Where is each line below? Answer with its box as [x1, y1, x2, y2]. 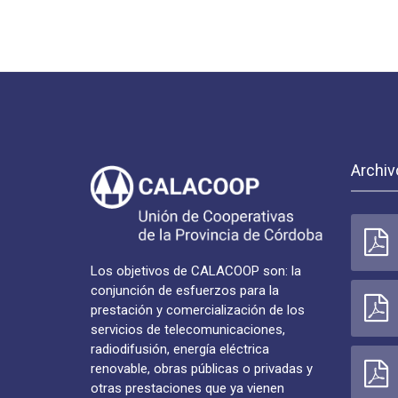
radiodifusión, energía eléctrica [91, 341, 269, 358]
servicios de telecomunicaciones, [91, 322, 285, 338]
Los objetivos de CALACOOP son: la [91, 263, 301, 280]
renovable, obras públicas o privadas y [91, 361, 313, 378]
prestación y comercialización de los [91, 302, 305, 319]
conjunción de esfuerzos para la [91, 283, 279, 299]
